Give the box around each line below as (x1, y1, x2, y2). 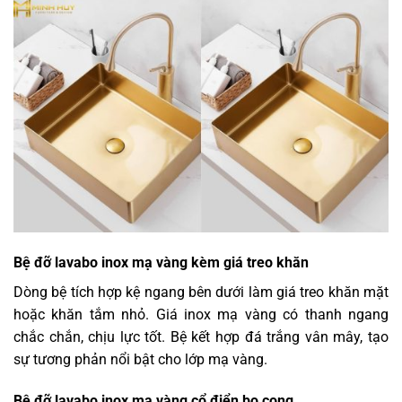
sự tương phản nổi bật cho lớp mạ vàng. (13, 351, 267, 369)
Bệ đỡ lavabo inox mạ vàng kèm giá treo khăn (13, 254, 309, 272)
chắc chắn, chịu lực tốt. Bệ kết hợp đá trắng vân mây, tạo (13, 328, 389, 346)
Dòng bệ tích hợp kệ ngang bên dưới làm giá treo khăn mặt (13, 284, 389, 301)
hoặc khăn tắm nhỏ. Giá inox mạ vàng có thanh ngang (13, 306, 389, 324)
